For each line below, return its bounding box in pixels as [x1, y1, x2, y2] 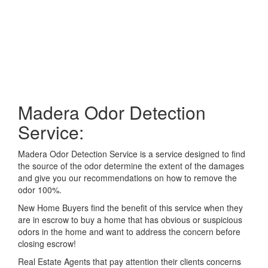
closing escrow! [18, 237, 76, 249]
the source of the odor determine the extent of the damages [18, 160, 244, 172]
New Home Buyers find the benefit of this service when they [18, 202, 243, 214]
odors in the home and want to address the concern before [18, 226, 240, 237]
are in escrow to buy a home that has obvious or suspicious [18, 214, 242, 226]
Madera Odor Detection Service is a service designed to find [18, 148, 245, 160]
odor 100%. [18, 184, 62, 196]
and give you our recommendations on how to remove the [18, 172, 237, 184]
